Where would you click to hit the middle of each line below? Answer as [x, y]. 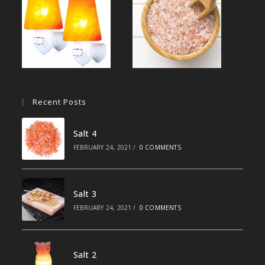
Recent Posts [60, 101]
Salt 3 [85, 194]
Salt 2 [85, 254]
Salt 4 [85, 133]
